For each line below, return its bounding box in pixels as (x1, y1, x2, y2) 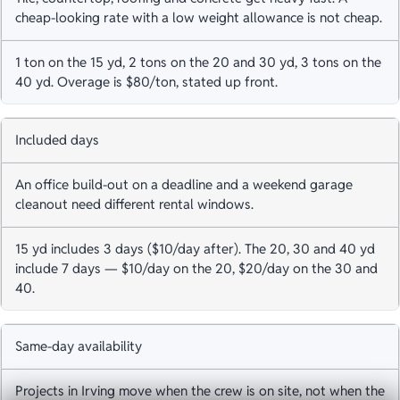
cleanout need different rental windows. (15, 196, 254, 213)
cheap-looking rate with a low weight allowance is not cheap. (15, 9, 382, 27)
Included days (15, 131, 99, 149)
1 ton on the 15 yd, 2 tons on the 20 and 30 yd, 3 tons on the (15, 54, 381, 71)
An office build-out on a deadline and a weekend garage (15, 176, 353, 194)
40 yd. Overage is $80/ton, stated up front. (15, 73, 278, 91)
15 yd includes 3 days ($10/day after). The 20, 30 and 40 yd (15, 240, 375, 258)
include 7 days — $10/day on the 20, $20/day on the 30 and (15, 260, 378, 278)
